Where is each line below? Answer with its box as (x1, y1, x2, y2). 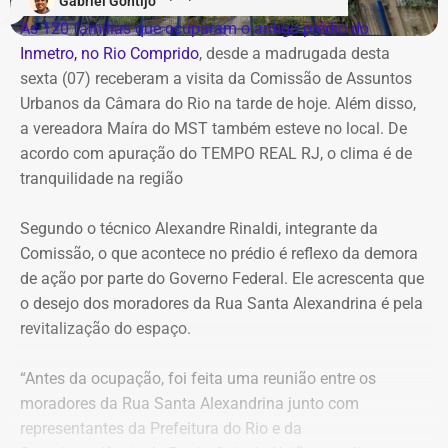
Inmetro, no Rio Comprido (20, 43, 199, 63)
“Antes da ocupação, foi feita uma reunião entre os (20, 368, 376, 388)
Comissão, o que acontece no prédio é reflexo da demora (20, 243, 418, 263)
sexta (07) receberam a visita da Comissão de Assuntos (20, 68, 412, 88)
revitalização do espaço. (20, 318, 191, 338)
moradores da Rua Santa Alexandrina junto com (20, 393, 359, 413)
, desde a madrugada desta (199, 43, 390, 63)
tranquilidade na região (20, 168, 183, 188)
